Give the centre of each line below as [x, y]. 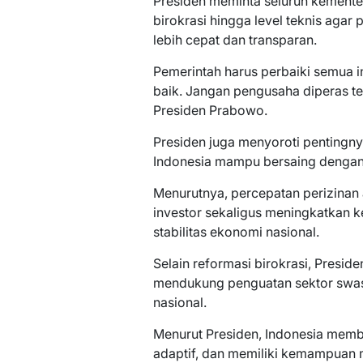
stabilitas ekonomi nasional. [236, 232]
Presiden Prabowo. [210, 111]
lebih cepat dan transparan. [235, 40]
